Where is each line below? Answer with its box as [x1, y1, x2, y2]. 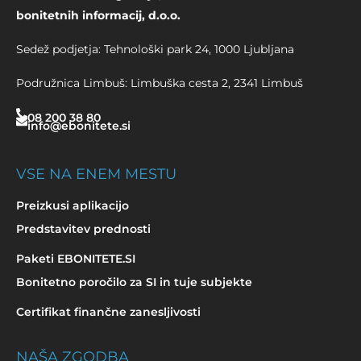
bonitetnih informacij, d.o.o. [16, 8, 180, 23]
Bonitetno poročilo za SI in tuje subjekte [16, 275, 252, 290]
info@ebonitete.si [27, 118, 131, 133]
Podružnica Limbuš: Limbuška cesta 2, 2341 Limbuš [16, 76, 303, 91]
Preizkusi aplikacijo [16, 198, 129, 214]
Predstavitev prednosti [16, 222, 151, 237]
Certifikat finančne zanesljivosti [16, 305, 201, 320]
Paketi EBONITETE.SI [16, 251, 135, 267]
